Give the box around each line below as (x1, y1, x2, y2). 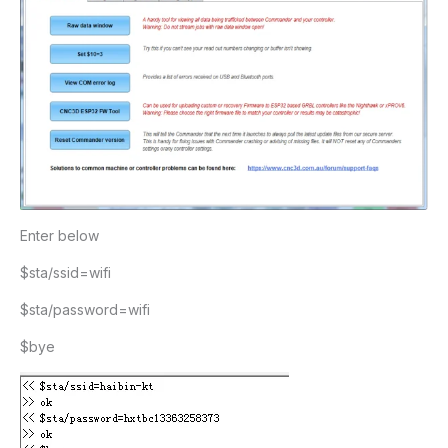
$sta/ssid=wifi (20, 264, 111, 282)
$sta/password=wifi (20, 301, 150, 319)
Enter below (20, 227, 99, 245)
